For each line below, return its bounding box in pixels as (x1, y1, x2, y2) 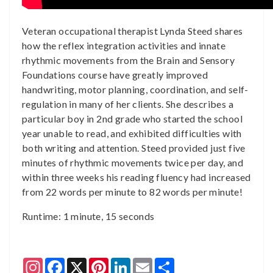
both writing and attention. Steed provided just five (22, 142, 246, 154)
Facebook (65, 257, 110, 268)
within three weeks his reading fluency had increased (22, 171, 251, 183)
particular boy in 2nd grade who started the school (22, 113, 243, 124)
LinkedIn (130, 257, 169, 268)
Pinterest (108, 257, 149, 268)
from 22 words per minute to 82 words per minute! (22, 186, 243, 197)
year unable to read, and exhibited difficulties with (22, 127, 242, 139)
